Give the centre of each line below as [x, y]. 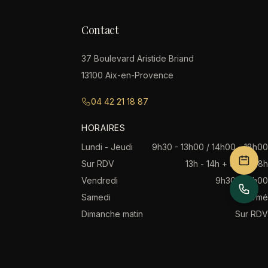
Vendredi [100, 180]
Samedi [96, 197]
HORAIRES [103, 128]
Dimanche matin [112, 214]
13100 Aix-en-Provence [127, 75]
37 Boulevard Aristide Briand [138, 58]
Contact [100, 30]
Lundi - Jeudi [107, 147]
